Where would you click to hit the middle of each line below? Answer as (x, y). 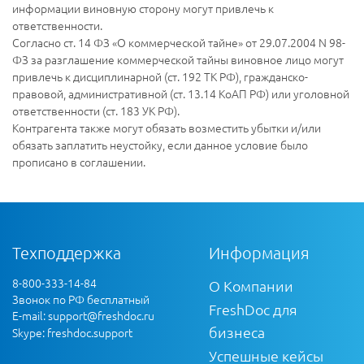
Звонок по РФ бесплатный (81, 299)
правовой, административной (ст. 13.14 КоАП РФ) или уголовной (181, 93)
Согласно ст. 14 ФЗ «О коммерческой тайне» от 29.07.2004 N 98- (179, 42)
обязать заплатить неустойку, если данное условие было (160, 144)
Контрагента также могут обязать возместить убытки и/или (167, 127)
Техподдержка (67, 252)
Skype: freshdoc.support (72, 332)
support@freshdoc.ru (101, 315)
